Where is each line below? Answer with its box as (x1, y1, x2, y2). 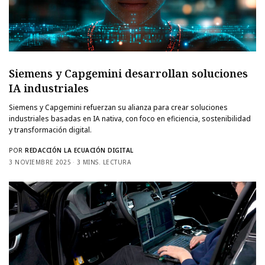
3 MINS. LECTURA (76, 157, 131, 166)
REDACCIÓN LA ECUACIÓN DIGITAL (25, 146, 134, 154)
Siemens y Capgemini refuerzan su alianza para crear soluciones (9, 102, 228, 112)
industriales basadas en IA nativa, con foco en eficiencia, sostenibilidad (9, 113, 251, 124)
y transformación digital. (9, 124, 92, 135)
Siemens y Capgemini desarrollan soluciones (9, 66, 248, 80)
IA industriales (9, 80, 89, 95)
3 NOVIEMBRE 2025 (9, 157, 71, 166)
